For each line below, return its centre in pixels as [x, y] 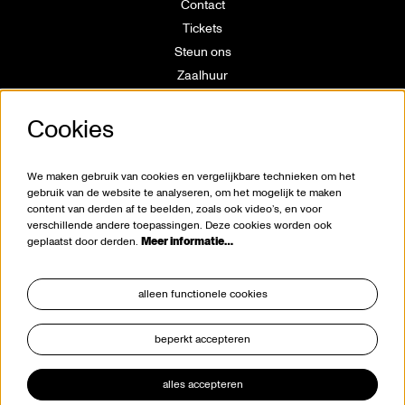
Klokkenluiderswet [202, 193]
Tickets [202, 28]
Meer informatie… [187, 242]
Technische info [202, 122]
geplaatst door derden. [84, 242]
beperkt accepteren [202, 339]
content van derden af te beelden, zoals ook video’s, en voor [174, 210]
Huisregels [202, 170]
